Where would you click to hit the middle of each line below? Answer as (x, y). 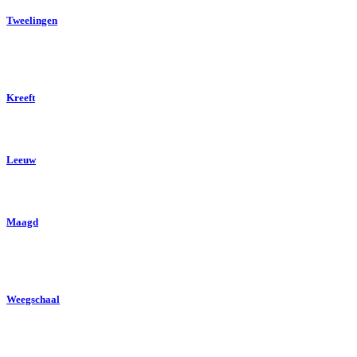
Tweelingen (32, 21)
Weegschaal (33, 299)
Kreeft (21, 97)
